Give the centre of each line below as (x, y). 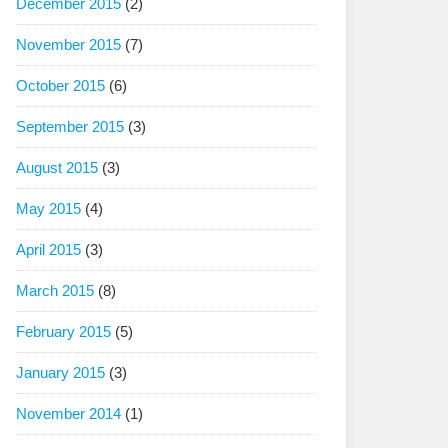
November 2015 (68, 44)
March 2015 (55, 290)
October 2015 (60, 85)
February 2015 (63, 331)
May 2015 (48, 208)
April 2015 (48, 249)
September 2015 (70, 126)
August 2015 (57, 167)
